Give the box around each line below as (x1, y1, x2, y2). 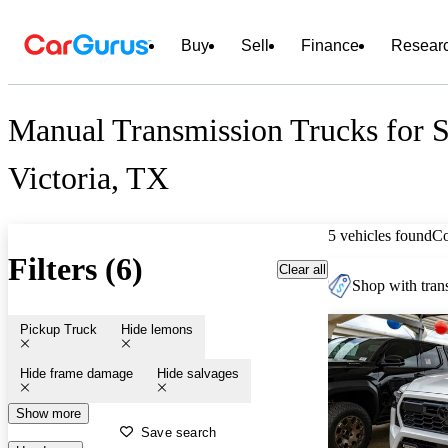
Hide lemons (121, 321, 193, 337)
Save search (141, 424, 217, 440)
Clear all (279, 261, 326, 277)
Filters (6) (8, 251, 143, 288)
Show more (16, 405, 81, 421)
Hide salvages (157, 365, 239, 381)
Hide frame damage (20, 365, 133, 381)
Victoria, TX (8, 160, 169, 197)
